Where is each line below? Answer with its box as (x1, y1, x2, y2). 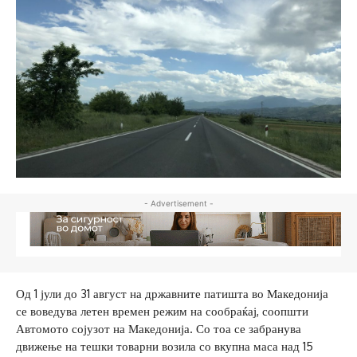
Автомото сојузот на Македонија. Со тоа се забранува (16, 321, 301, 337)
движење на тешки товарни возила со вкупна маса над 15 (16, 339, 313, 355)
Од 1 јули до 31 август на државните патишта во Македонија (16, 286, 328, 302)
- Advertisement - (143, 198, 214, 208)
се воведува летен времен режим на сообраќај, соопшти (16, 304, 308, 320)
